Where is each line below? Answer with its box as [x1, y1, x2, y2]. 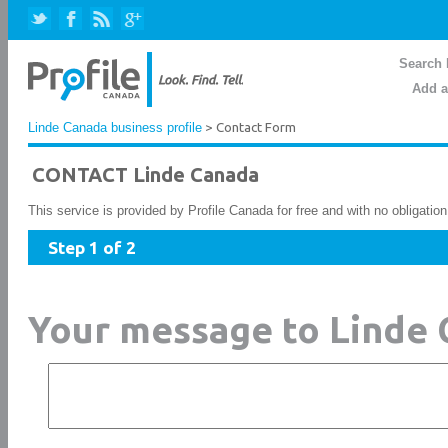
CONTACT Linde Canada [32, 163, 259, 186]
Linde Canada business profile [28, 120, 202, 135]
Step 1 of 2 [48, 238, 136, 257]
